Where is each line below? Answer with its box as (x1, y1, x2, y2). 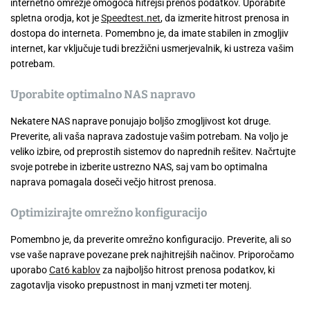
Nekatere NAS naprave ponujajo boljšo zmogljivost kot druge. (10, 116, 271, 127)
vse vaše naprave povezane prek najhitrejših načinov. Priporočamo (10, 249, 294, 260)
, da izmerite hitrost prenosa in (161, 12, 289, 24)
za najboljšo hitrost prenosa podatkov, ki (100, 264, 275, 275)
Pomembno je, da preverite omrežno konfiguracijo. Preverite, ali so (10, 234, 291, 245)
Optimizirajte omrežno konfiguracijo (10, 206, 207, 219)
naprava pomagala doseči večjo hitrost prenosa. (10, 176, 217, 188)
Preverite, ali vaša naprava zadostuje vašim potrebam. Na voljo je (10, 131, 288, 142)
